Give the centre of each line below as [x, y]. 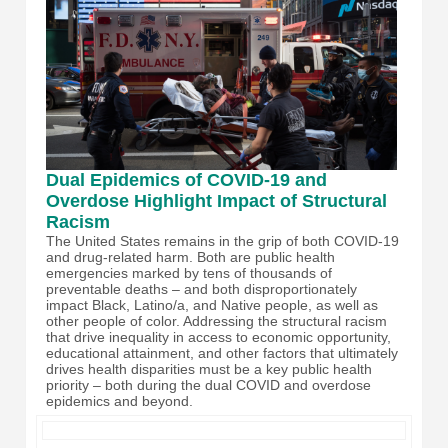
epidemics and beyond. [123, 401]
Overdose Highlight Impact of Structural [216, 201]
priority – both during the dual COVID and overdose [208, 385]
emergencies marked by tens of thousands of [189, 273]
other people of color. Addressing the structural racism [216, 321]
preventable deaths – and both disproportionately [201, 289]
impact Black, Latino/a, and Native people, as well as [212, 305]
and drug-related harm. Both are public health [190, 257]
